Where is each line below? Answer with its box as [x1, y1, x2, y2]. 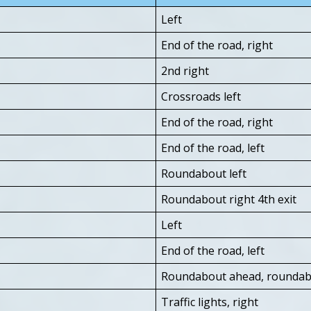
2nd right [161, 62, 209, 78]
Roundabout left [161, 165, 246, 181]
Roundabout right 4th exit [161, 191, 296, 207]
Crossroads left [161, 88, 241, 104]
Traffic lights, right [161, 294, 258, 310]
